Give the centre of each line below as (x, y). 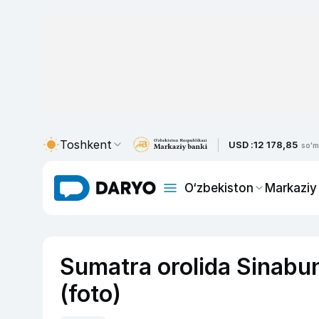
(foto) (90, 294)
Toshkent (86, 145)
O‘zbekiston (219, 188)
